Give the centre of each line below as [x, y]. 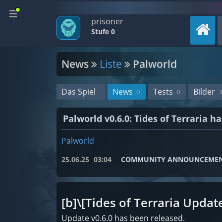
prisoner [107, 21]
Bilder [204, 92]
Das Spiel [79, 92]
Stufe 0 [103, 31]
